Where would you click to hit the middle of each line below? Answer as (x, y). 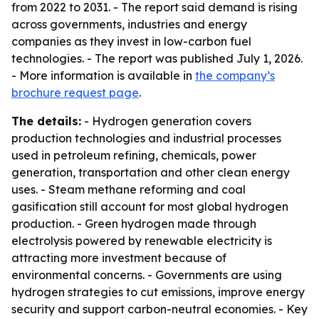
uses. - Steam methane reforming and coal (129, 189)
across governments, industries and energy (129, 24)
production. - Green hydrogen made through (134, 224)
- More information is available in (103, 75)
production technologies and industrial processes (146, 138)
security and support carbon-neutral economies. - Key (159, 309)
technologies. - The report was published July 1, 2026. (157, 58)
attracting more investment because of (119, 258)
